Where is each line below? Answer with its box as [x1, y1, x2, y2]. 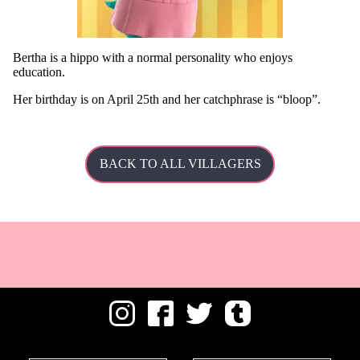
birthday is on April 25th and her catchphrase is [32, 92, 277, 106]
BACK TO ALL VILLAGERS [99, 157, 261, 171]
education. [13, 64, 65, 79]
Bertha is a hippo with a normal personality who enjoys [13, 50, 292, 64]
